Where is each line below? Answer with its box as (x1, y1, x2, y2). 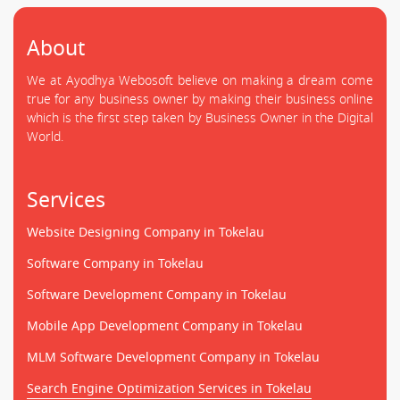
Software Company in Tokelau (27, 254, 204, 273)
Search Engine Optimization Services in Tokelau (27, 379, 312, 398)
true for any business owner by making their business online (27, 89, 373, 109)
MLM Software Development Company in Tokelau (27, 347, 320, 367)
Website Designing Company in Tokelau (27, 222, 264, 242)
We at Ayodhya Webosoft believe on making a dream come (27, 71, 373, 90)
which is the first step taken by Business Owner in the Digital (27, 108, 373, 128)
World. (27, 127, 63, 146)
